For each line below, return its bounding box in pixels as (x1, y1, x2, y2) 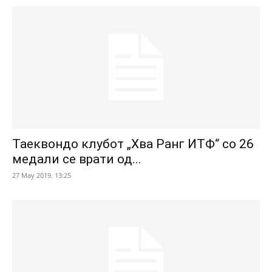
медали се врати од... (12, 151, 141, 166)
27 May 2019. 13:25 (12, 170, 71, 180)
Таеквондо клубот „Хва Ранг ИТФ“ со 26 (12, 136, 254, 151)
